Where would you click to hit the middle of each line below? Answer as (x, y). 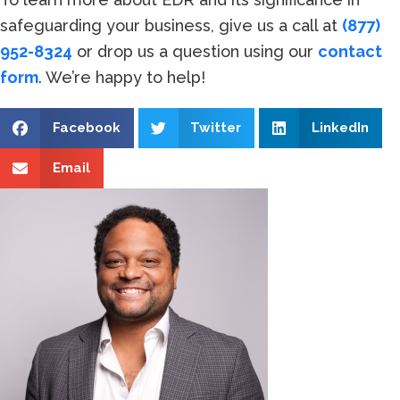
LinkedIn (340, 127)
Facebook (86, 127)
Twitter (216, 127)
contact (350, 51)
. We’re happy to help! (122, 77)
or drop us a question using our (195, 51)
